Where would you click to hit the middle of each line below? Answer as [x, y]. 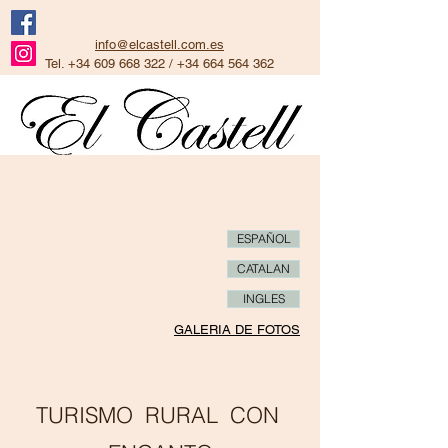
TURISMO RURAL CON [160, 415]
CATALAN [263, 268]
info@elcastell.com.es [159, 44]
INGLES [263, 298]
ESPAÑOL [263, 238]
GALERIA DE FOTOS [237, 329]
